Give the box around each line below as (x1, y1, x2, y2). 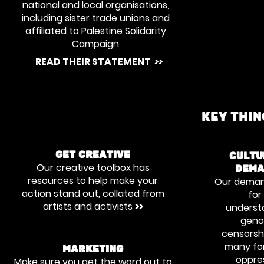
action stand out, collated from (21, 187, 164, 200)
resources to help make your (28, 174, 158, 187)
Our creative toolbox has (36, 161, 150, 174)
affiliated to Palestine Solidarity (25, 24, 166, 38)
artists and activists (42, 200, 135, 213)
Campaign (72, 37, 119, 51)
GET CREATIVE (55, 149, 130, 161)
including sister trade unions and (21, 11, 170, 25)
